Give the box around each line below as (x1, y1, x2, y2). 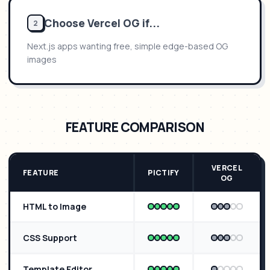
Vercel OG (87, 16, 140, 30)
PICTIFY (148, 168, 180, 178)
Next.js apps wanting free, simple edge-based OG (27, 40, 228, 52)
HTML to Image (23, 201, 86, 212)
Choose (44, 16, 87, 30)
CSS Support (23, 232, 77, 243)
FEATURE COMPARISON (65, 119, 205, 136)
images (27, 54, 57, 65)
